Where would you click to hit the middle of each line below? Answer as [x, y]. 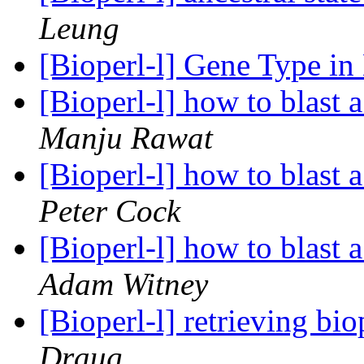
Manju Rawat [126, 138]
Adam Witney [123, 284]
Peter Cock [110, 211]
